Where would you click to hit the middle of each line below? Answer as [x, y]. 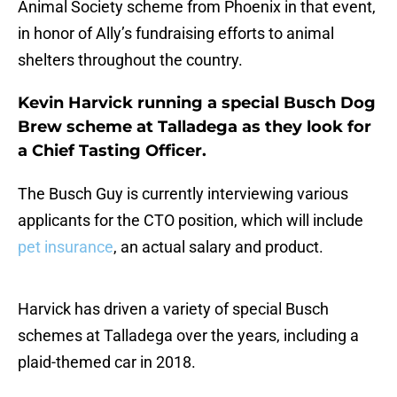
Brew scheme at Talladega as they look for [195, 127]
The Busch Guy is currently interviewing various [183, 194]
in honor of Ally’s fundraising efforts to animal [176, 34]
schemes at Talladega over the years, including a [188, 336]
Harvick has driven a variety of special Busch [173, 309]
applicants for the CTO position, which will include [191, 221]
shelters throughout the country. [130, 60]
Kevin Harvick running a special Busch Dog [197, 103]
